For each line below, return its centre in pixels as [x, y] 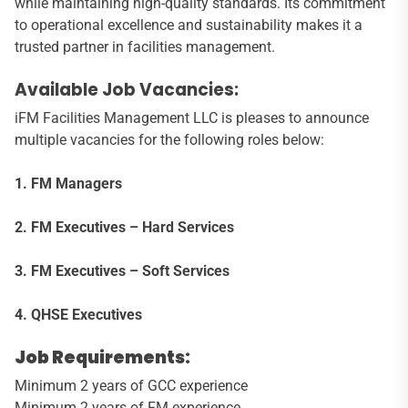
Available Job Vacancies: [127, 89]
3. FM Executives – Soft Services [122, 270]
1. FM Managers [68, 183]
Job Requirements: [102, 357]
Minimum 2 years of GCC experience [131, 385]
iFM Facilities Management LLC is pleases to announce [192, 117]
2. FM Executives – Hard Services [124, 227]
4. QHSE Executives [78, 314]
